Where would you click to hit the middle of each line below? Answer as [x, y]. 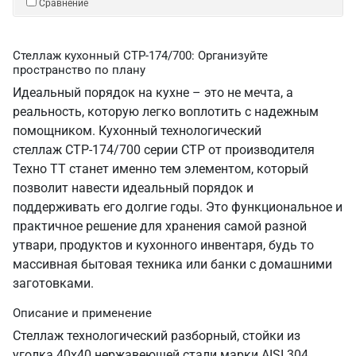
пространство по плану [79, 70]
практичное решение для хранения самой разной [160, 226]
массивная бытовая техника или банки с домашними [172, 264]
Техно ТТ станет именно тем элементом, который [161, 169]
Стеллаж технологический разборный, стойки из [157, 336]
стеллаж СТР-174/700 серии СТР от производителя [164, 150]
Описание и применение [82, 313]
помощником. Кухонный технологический [137, 131]
